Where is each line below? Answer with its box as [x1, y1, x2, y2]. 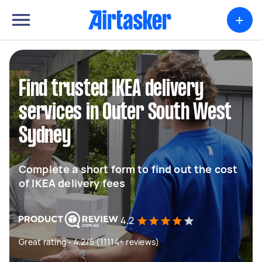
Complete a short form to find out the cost [19, 162, 238, 176]
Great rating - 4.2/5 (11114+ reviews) [19, 236, 160, 247]
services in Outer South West [19, 102, 232, 123]
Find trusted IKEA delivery [19, 79, 204, 100]
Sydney [19, 126, 71, 147]
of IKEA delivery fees [19, 176, 126, 190]
